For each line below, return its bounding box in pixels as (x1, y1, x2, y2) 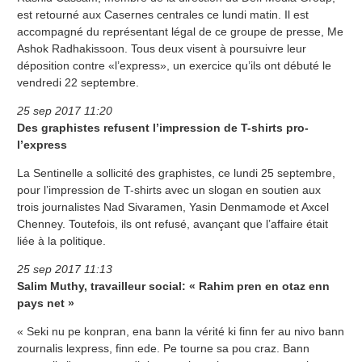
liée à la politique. (17, 234, 106, 248)
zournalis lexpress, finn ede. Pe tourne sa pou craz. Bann (17, 342, 309, 356)
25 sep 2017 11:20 (17, 104, 112, 118)
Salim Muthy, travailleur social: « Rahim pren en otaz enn (17, 280, 330, 293)
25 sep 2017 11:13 (17, 263, 112, 276)
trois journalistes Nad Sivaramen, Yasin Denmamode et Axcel (17, 200, 329, 214)
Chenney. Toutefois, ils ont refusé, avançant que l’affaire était (17, 217, 328, 231)
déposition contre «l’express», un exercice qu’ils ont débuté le (17, 59, 331, 73)
